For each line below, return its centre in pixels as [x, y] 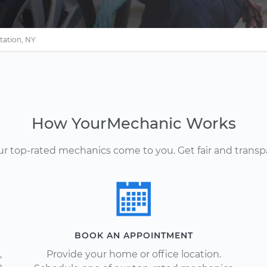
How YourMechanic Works [133, 123]
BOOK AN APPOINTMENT [133, 235]
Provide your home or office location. [133, 254]
